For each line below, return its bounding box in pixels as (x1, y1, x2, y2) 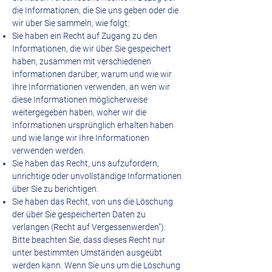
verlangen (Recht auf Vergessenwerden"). (12, 222, 166, 232)
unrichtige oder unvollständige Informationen (12, 171, 182, 181)
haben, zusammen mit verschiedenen (12, 56, 151, 66)
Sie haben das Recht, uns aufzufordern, (12, 158, 159, 168)
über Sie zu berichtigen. (12, 184, 98, 194)
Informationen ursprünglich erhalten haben (12, 120, 174, 130)
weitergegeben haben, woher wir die (12, 107, 146, 117)
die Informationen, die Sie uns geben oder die (12, 5, 178, 15)
